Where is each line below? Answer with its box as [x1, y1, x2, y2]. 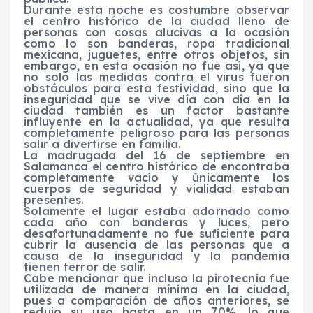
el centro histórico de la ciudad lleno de [24, 13, 289, 28]
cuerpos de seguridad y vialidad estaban [24, 181, 289, 196]
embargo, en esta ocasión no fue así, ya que [24, 58, 289, 73]
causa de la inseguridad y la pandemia [24, 248, 289, 263]
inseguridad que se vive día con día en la [24, 92, 289, 106]
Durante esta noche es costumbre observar [24, 2, 289, 17]
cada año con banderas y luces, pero [24, 214, 289, 229]
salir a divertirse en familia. [24, 136, 182, 151]
